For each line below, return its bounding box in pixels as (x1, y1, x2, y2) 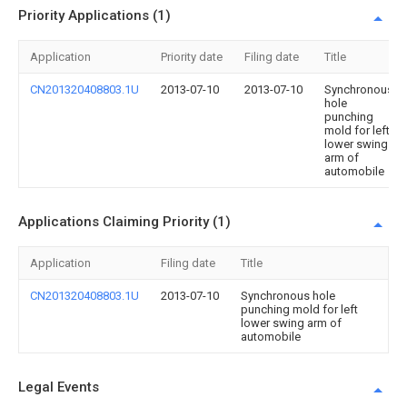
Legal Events (18, 379, 99, 395)
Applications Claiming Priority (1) (18, 213, 231, 230)
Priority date (161, 50, 223, 64)
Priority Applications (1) (18, 7, 171, 24)
